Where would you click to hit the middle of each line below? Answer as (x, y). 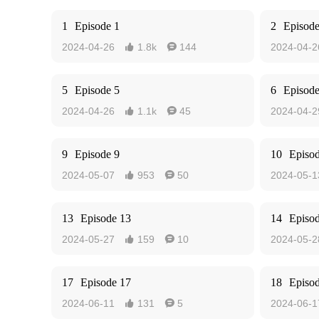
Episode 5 (97, 90)
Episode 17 (106, 282)
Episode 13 (106, 218)
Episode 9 (97, 154)
